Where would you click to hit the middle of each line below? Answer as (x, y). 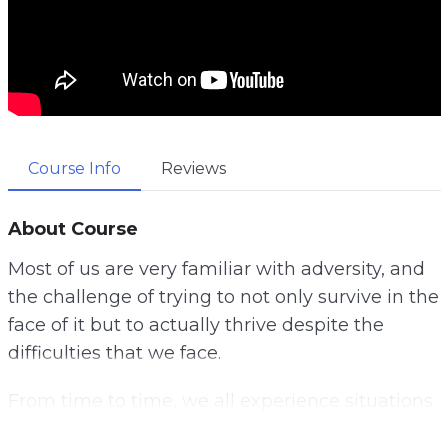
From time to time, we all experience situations (220, 400)
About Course (72, 228)
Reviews (193, 168)
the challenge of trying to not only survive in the (223, 296)
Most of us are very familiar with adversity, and (216, 268)
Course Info (74, 168)
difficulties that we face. (114, 352)
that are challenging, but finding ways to (190, 428)
